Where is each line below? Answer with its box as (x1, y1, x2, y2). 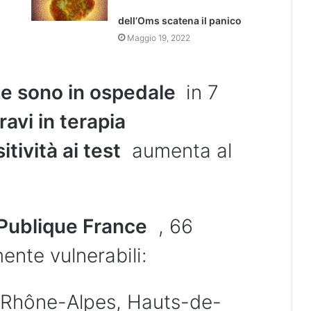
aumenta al (121, 139, 232, 163)
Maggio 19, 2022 (126, 33, 190, 44)
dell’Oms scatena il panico (117, 15, 242, 27)
